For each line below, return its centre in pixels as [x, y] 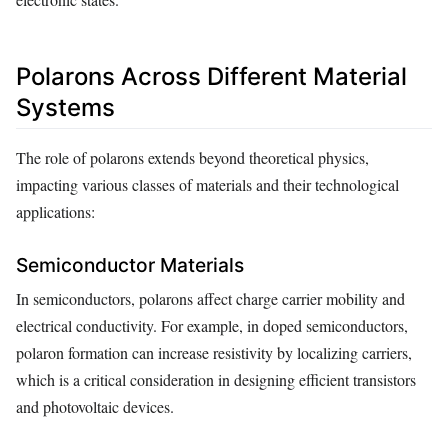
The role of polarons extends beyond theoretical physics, [192, 157]
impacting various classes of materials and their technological [207, 184]
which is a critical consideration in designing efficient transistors [216, 379]
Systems [65, 108]
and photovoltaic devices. [95, 406]
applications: [55, 211]
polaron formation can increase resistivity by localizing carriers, [214, 352]
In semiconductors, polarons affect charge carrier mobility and [210, 298]
